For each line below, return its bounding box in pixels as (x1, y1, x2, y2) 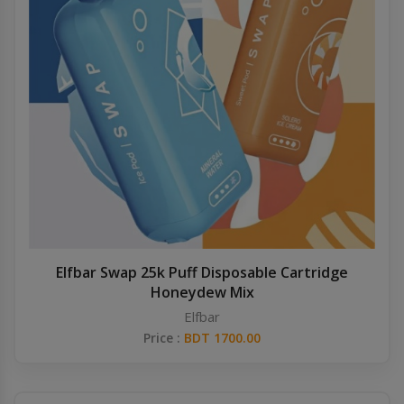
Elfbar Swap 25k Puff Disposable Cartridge (56, 262, 348, 282)
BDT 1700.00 (184, 329, 261, 346)
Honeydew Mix (150, 282, 254, 302)
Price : (143, 329, 184, 346)
